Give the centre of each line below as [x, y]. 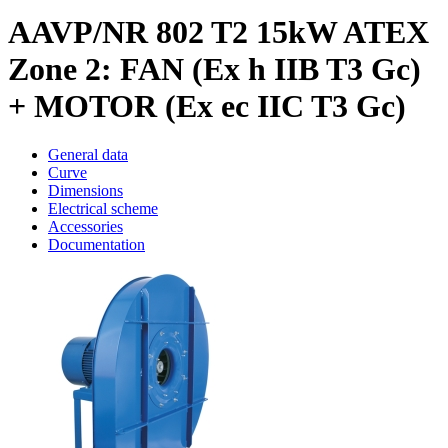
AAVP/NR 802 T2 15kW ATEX [218, 31]
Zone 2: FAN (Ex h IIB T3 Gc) [214, 68]
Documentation [96, 245]
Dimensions [85, 191]
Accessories [85, 227]
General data [88, 155]
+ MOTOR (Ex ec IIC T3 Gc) [207, 105]
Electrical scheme [103, 209]
